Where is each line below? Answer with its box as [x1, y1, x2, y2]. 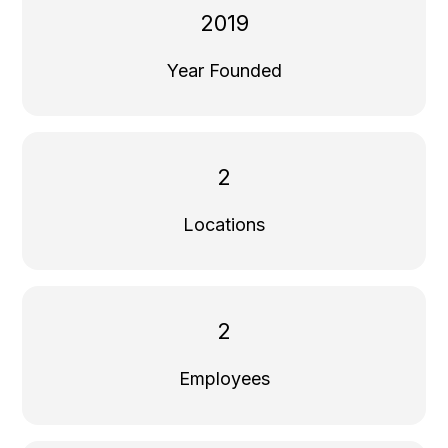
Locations [183, 214, 265, 236]
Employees [178, 368, 270, 390]
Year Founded [166, 59, 282, 81]
